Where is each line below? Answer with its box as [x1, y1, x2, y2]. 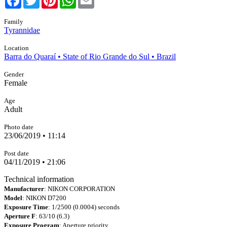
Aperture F [4, 212, 35, 220]
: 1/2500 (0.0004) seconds [48, 203, 120, 211]
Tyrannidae [4, 26, 40, 34]
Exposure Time [4, 203, 48, 211]
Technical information [4, 175, 74, 183]
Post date [4, 149, 29, 157]
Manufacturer [4, 185, 44, 193]
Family [4, 18, 23, 25]
